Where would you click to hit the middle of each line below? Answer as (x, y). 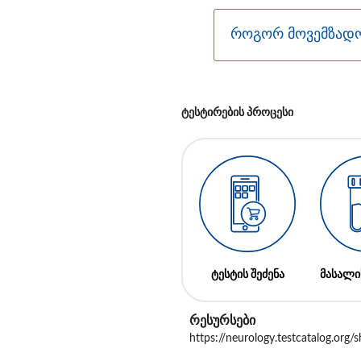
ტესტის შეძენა (247, 274)
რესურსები (223, 320)
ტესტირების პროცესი (238, 113)
